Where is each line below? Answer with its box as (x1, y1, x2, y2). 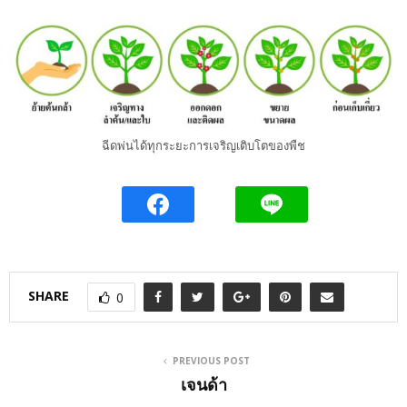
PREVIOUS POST (172, 354, 250, 368)
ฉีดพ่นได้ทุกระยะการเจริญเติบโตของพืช (102, 137, 305, 154)
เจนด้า (180, 374, 227, 396)
